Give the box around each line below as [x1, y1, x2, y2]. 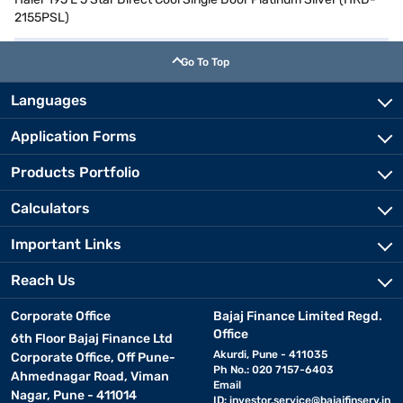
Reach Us [11, 271, 76, 289]
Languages [11, 91, 87, 109]
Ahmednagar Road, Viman [11, 368, 169, 384]
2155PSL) [14, 9, 69, 25]
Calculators [11, 199, 90, 217]
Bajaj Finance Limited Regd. [212, 308, 382, 324]
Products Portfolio [11, 163, 139, 181]
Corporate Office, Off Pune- [11, 349, 175, 365]
